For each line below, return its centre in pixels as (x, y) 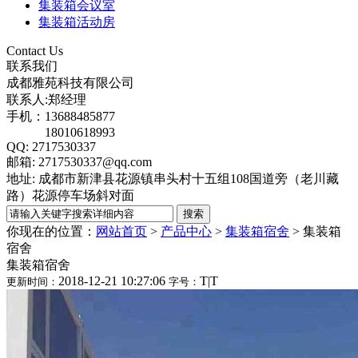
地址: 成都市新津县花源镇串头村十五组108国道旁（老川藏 (173, 178)
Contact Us (35, 50)
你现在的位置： (51, 231)
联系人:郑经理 (48, 99)
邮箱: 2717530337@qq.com (81, 161)
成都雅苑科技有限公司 (70, 82)
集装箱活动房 (77, 22)
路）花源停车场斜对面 (70, 195)
